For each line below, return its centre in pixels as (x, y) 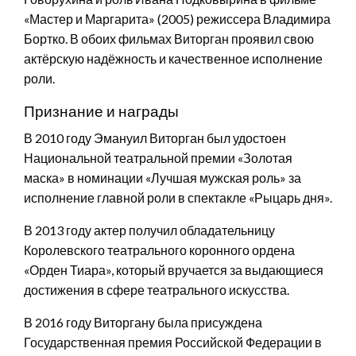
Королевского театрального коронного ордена (159, 250)
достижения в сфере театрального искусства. (157, 289)
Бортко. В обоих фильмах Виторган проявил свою (169, 38)
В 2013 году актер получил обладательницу (149, 230)
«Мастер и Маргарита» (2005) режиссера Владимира (177, 18)
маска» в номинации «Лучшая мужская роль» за (163, 177)
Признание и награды (101, 110)
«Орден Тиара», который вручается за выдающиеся (174, 269)
